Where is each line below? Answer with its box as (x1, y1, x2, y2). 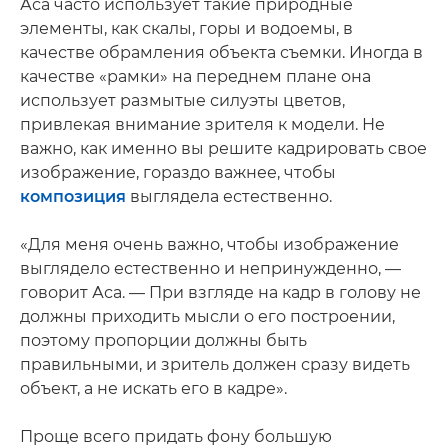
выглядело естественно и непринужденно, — (20, 259, 401, 278)
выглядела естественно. (126, 187, 332, 206)
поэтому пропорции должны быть (20, 331, 307, 350)
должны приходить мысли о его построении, (20, 307, 395, 326)
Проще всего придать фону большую (20, 427, 332, 446)
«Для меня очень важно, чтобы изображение (20, 235, 399, 254)
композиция (20, 187, 126, 206)
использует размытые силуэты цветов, (20, 91, 345, 110)
